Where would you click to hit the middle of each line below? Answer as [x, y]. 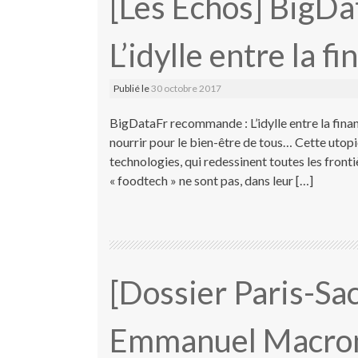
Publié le [132, 88]
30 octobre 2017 [186, 88]
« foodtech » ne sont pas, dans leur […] [211, 180]
